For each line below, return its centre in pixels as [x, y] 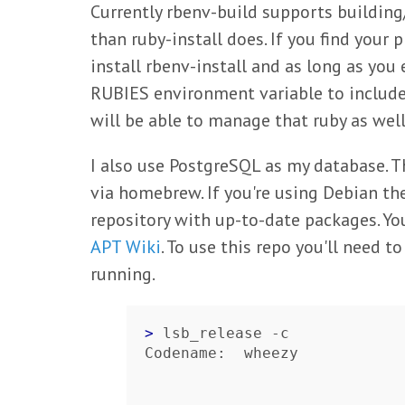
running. [123, 274]
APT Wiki [126, 247]
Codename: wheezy [221, 353]
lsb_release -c [226, 333]
